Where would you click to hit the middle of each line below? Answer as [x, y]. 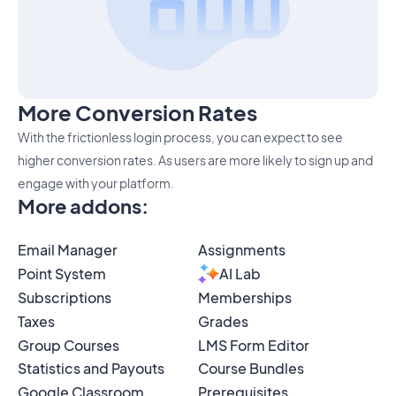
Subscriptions [65, 298]
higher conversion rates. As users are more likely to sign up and [195, 160]
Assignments [242, 250]
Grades [223, 321]
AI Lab [240, 274]
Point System [62, 274]
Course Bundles [251, 369]
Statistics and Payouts [91, 369]
